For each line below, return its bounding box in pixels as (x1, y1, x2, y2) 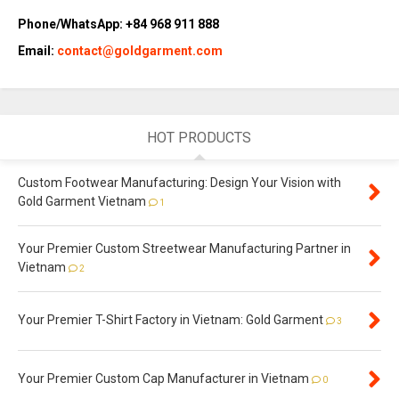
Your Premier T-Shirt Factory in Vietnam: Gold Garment (18, 313, 323, 328)
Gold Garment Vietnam (18, 194, 146, 209)
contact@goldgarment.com (57, 44, 223, 58)
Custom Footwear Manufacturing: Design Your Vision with (18, 175, 341, 191)
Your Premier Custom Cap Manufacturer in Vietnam (18, 371, 309, 387)
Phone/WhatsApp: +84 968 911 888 (18, 16, 219, 31)
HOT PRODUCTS (147, 129, 252, 147)
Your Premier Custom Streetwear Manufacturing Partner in (18, 241, 351, 256)
